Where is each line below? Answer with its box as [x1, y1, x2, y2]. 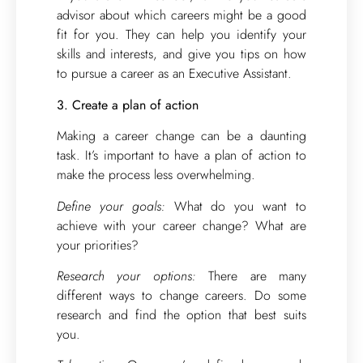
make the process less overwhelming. [57, 165, 255, 185]
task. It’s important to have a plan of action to [57, 146, 306, 165]
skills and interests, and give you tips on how [57, 45, 306, 64]
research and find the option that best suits [57, 305, 306, 324]
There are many [208, 266, 307, 285]
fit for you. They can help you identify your [57, 25, 306, 45]
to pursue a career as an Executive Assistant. [57, 64, 292, 83]
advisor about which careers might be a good [57, 6, 306, 25]
